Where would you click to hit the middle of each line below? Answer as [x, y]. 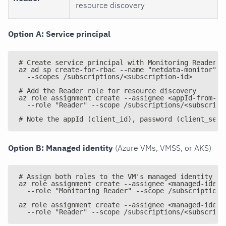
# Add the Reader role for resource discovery [107, 91]
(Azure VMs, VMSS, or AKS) [162, 148]
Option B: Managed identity [61, 148]
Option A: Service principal [59, 34]
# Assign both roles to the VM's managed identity [116, 176]
